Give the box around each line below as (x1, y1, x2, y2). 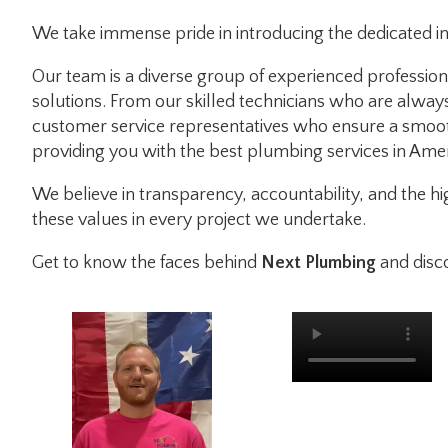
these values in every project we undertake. (32, 210, 366, 230)
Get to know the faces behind (32, 253, 261, 273)
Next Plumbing (261, 253, 376, 273)
